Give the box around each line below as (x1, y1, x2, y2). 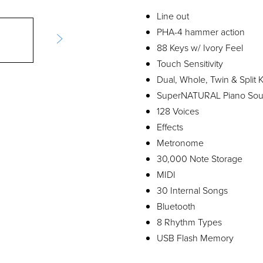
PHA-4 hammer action (157, 25, 245, 39)
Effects (157, 120, 183, 134)
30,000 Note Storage (157, 151, 242, 166)
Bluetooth (157, 199, 195, 213)
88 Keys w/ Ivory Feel (157, 41, 243, 55)
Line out (157, 9, 189, 23)
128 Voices (157, 104, 199, 118)
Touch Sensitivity (157, 56, 223, 70)
